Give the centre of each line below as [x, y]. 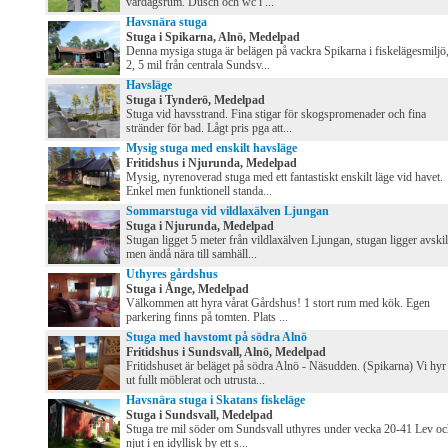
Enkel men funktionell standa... [199, 191]
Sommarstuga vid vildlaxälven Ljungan [227, 211]
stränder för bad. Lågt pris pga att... [209, 128]
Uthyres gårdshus [172, 274]
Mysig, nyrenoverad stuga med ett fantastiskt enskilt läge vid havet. [284, 177]
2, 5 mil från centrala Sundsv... [198, 65]
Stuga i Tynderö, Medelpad [195, 100]
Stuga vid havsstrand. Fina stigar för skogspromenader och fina [276, 114]
